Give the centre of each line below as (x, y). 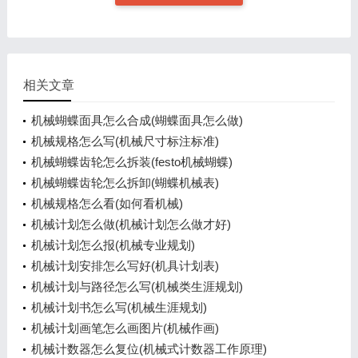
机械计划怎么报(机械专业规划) (113, 245)
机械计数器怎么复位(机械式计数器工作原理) (149, 349)
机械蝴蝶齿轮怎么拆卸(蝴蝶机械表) (125, 183)
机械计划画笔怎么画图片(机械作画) (125, 328)
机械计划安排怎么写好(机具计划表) (125, 266)
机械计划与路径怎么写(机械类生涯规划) (137, 286)
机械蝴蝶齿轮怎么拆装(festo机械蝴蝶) (131, 162)
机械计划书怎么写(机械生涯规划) (119, 307)
